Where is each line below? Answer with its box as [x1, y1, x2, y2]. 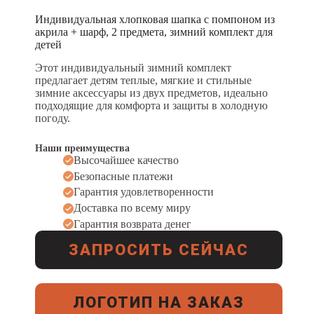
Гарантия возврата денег [74, 217, 191, 230]
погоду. [35, 111, 70, 124]
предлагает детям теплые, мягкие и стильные [35, 74, 252, 86]
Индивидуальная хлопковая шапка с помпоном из [35, 13, 275, 25]
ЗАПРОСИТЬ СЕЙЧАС [69, 240, 250, 259]
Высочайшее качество [74, 153, 179, 166]
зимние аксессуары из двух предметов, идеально [35, 86, 268, 99]
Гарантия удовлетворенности [74, 186, 214, 198]
